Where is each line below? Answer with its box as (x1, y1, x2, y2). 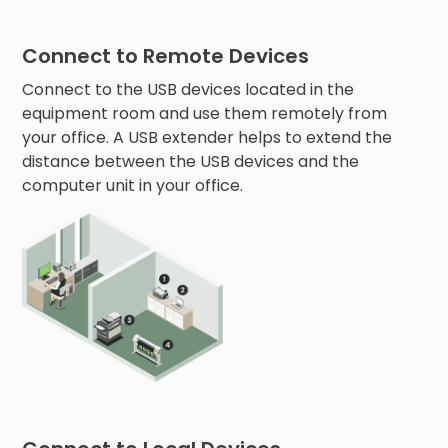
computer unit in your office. (22, 173, 244, 197)
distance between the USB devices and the (22, 149, 360, 173)
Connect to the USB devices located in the (22, 77, 355, 101)
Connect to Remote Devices (22, 41, 310, 70)
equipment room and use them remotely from (22, 101, 388, 125)
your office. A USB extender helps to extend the (22, 125, 393, 149)
